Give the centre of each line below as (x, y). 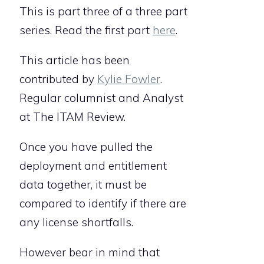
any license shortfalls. (76, 222)
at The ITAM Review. (72, 116)
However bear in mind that (90, 252)
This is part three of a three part (103, 11)
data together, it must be (83, 184)
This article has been (75, 60)
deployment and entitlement (93, 165)
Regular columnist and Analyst (101, 98)
